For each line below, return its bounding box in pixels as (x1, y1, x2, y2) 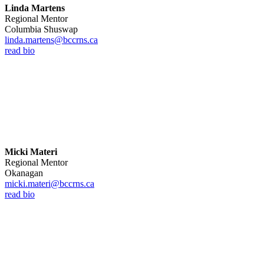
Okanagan (5, 167, 43, 178)
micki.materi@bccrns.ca (5, 178, 94, 189)
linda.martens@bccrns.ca (5, 34, 98, 45)
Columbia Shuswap (5, 24, 78, 34)
